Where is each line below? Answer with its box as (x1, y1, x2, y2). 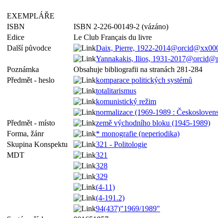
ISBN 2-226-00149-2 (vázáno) (73, 22, 168, 31)
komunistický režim (96, 97, 156, 106)
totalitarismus (96, 87, 136, 95)
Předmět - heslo (7, 76, 58, 84)
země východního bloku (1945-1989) (96, 119, 210, 127)
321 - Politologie (96, 140, 147, 148)
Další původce (7, 44, 55, 52)
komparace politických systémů (96, 76, 192, 84)
